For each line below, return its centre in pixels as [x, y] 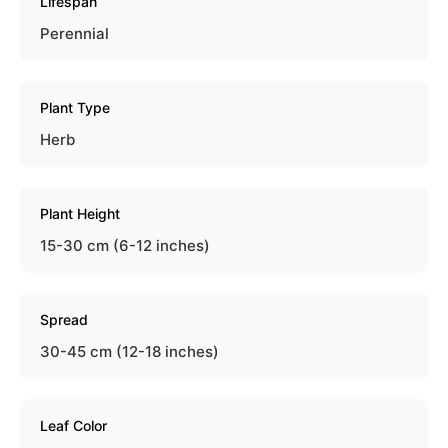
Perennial [74, 33]
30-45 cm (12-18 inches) [129, 351]
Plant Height [80, 213]
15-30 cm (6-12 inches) [125, 245]
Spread [64, 319]
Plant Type [75, 107]
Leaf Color [73, 425]
